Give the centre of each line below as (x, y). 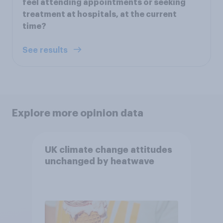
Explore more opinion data (78, 113)
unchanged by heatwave (99, 162)
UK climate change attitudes (108, 150)
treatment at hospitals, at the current (100, 14)
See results (46, 50)
